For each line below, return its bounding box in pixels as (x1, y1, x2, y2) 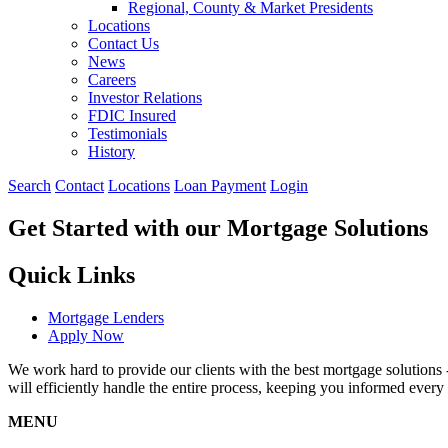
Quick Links (8, 261, 135, 288)
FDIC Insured (88, 106, 176, 124)
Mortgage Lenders (48, 308, 164, 326)
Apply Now (48, 326, 124, 344)
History (88, 142, 135, 160)
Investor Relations (88, 88, 202, 106)
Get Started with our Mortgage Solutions (8, 214, 428, 241)
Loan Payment (174, 176, 266, 194)
